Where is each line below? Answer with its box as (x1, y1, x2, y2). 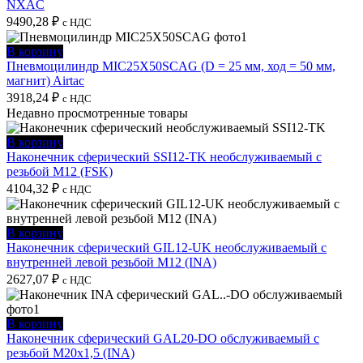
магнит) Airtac (6, 73, 84, 88)
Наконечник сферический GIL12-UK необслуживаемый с (6, 240, 327, 254)
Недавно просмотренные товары (6, 105, 188, 120)
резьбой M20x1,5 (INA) (6, 345, 135, 360)
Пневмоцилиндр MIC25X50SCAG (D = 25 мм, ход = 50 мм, (6, 58, 335, 73)
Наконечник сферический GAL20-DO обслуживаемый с (6, 331, 319, 345)
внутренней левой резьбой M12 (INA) (6, 254, 216, 269)
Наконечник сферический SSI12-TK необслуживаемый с (6, 149, 322, 164)
